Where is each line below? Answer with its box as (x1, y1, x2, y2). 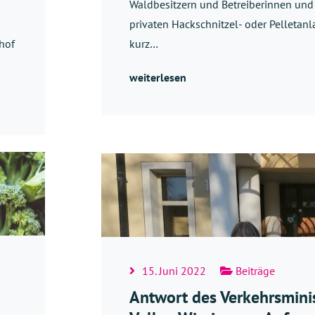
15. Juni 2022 (142, 264, 206, 278)
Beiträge (233, 264, 275, 278)
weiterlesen (129, 70, 186, 84)
